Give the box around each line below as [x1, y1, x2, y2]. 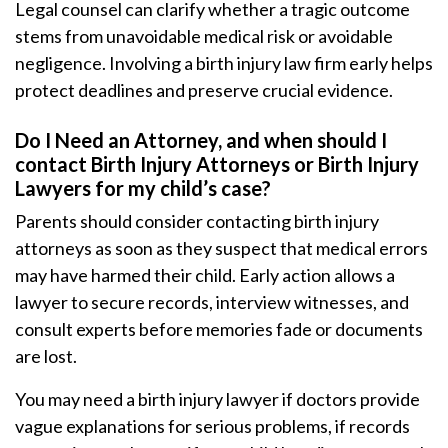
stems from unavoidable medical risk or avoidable [15, 25, 393, 47]
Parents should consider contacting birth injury [15, 210, 379, 232]
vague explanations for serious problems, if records [15, 415, 410, 437]
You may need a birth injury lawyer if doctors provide [15, 388, 420, 410]
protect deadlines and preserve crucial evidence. [15, 79, 393, 101]
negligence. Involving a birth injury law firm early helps [15, 52, 433, 74]
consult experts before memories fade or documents [15, 318, 423, 340]
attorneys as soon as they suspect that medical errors [15, 237, 428, 259]
